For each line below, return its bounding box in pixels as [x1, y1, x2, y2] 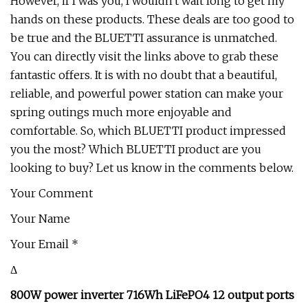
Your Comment [10, 186, 93, 200]
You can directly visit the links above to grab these [10, 49, 278, 63]
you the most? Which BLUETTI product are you [10, 142, 261, 156]
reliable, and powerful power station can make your [10, 87, 283, 100]
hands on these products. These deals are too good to [10, 12, 294, 26]
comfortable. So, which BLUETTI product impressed [10, 124, 286, 137]
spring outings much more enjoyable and [10, 105, 232, 119]
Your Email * [10, 237, 78, 251]
